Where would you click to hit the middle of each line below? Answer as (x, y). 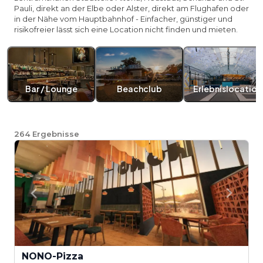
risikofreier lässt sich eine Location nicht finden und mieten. (126, 29)
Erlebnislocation (227, 89)
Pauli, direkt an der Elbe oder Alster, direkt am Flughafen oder (131, 8)
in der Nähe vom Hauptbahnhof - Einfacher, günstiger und (123, 19)
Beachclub (139, 89)
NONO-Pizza (53, 256)
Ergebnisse (56, 134)
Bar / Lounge (51, 89)
